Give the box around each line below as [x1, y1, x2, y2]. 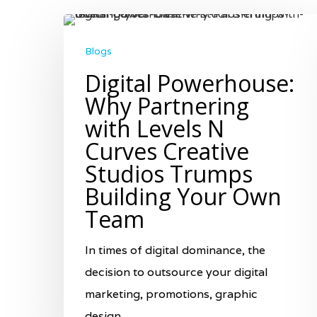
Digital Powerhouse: [85, 67, 294, 98]
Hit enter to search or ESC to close [64, 274, 251, 289]
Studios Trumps [85, 158, 253, 189]
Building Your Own [85, 180, 282, 212]
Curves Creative [85, 135, 249, 166]
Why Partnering [85, 90, 249, 121]
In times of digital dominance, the [85, 242, 265, 258]
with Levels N [85, 113, 224, 144]
